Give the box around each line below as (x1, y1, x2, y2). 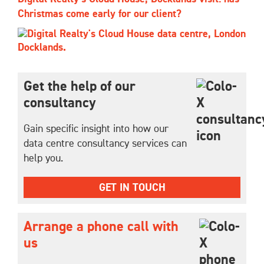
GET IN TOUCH (98, 183, 166, 194)
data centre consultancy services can (24, 138, 187, 150)
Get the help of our (24, 80, 136, 94)
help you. (24, 153, 63, 164)
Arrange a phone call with (24, 220, 179, 235)
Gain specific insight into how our (24, 124, 169, 135)
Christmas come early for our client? (18, 9, 181, 20)
